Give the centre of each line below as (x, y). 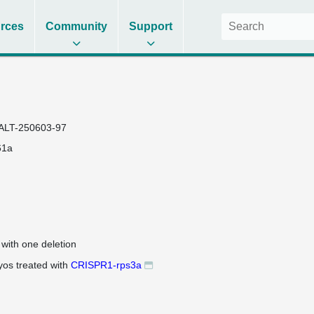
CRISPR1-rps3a (106, 265)
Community (77, 26)
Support (151, 26)
